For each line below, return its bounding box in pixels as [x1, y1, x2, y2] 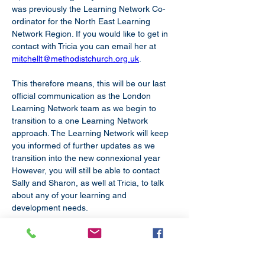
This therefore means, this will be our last [12, 79, 168, 88]
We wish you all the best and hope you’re [12, 228, 167, 237]
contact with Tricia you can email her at [12, 41, 159, 51]
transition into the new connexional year [12, 153, 163, 163]
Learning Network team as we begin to [12, 104, 159, 113]
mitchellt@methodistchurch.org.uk [12, 54, 139, 63]
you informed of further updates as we [12, 141, 157, 150]
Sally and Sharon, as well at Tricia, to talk [12, 178, 166, 188]
